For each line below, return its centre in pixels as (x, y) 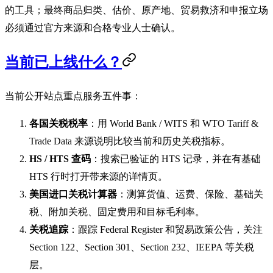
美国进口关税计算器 (73, 194)
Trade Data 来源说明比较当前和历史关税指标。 (130, 141)
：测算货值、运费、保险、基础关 (190, 194)
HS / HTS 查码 (60, 159)
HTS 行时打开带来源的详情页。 (98, 177)
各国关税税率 (58, 124)
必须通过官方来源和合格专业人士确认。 (93, 27)
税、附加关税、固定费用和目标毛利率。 (117, 212)
